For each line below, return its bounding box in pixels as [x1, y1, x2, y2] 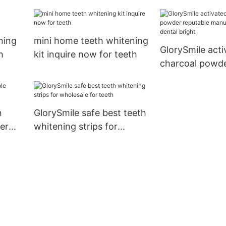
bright [159, 85, 186, 96]
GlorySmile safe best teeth [33, 107, 146, 119]
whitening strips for [33, 121, 118, 132]
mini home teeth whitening [33, 35, 148, 46]
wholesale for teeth [33, 135, 117, 146]
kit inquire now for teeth [33, 49, 137, 60]
